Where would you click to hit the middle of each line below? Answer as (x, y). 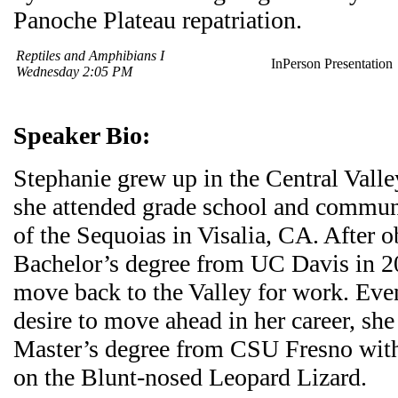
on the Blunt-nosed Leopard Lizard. (190, 377)
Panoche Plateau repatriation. (158, 20)
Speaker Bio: (82, 135)
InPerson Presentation (332, 64)
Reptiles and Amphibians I (92, 56)
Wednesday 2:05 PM (74, 72)
